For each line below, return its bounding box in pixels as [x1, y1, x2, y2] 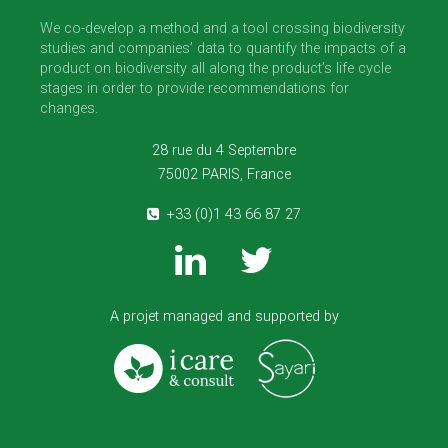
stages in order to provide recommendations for [40, 80, 349, 98]
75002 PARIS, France [157, 166, 291, 184]
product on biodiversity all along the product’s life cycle [40, 60, 391, 78]
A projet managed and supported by [109, 308, 339, 326]
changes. [40, 100, 98, 118]
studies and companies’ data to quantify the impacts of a [40, 40, 406, 58]
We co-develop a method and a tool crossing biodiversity [40, 20, 405, 38]
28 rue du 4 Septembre [152, 142, 296, 160]
